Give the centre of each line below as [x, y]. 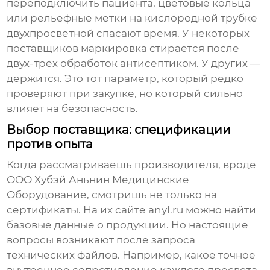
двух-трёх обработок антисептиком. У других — [134, 64]
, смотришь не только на [152, 195]
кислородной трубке [201, 18]
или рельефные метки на [76, 18]
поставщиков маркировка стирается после [123, 49]
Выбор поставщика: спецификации [119, 130]
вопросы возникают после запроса [101, 240]
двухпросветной [51, 33]
